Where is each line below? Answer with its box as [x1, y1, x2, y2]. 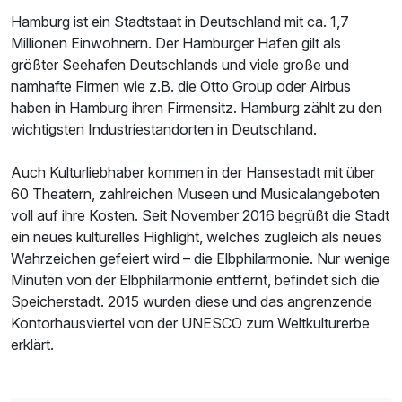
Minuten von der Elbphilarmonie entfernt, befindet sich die [11, 270, 380, 289]
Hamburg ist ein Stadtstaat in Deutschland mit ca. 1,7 [11, 12, 349, 31]
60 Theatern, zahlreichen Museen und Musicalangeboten [11, 184, 380, 203]
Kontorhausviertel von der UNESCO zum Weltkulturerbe [11, 313, 370, 332]
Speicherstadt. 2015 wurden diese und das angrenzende [11, 292, 372, 310]
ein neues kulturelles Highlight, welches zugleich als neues [11, 227, 382, 246]
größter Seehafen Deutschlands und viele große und [11, 55, 349, 74]
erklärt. [11, 335, 54, 354]
